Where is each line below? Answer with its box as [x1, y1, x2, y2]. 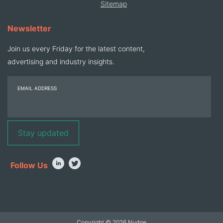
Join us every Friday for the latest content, [7, 44, 145, 53]
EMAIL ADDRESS [17, 85, 57, 91]
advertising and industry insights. [7, 57, 114, 66]
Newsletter [7, 23, 51, 33]
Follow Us [10, 160, 48, 170]
